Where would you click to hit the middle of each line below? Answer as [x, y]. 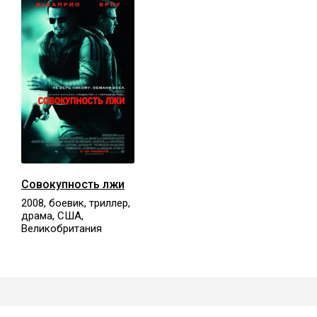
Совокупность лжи [73, 184]
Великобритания [62, 228]
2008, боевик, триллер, [76, 203]
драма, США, [52, 215]
